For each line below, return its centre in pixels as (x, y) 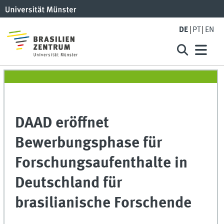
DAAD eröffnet (62, 123)
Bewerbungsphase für (89, 143)
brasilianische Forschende (103, 203)
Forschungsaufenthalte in (101, 163)
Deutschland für (69, 183)
